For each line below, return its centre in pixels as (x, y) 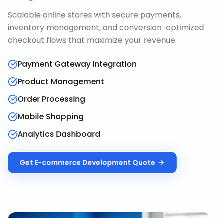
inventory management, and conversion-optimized (106, 27)
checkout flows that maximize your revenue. (92, 40)
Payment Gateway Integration (77, 64)
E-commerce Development (83, 163)
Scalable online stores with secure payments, (94, 15)
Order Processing (51, 99)
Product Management (61, 82)
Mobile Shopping (51, 117)
